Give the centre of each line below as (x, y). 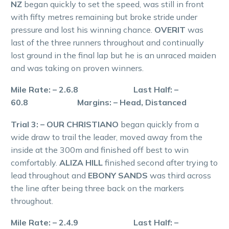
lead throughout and (49, 175)
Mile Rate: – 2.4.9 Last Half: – (95, 223)
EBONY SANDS (119, 175)
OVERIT (171, 29)
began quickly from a (160, 124)
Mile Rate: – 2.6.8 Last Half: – (95, 90)
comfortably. (35, 162)
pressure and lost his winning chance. (83, 29)
